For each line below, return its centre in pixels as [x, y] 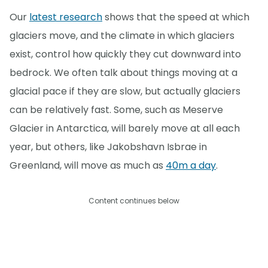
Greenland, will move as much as [88, 165]
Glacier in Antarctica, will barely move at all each [125, 128]
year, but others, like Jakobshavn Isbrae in [108, 147]
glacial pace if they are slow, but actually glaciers [125, 91]
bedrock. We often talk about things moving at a [124, 72]
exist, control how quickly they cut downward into [125, 54]
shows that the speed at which [176, 17]
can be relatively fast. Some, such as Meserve [116, 109]
